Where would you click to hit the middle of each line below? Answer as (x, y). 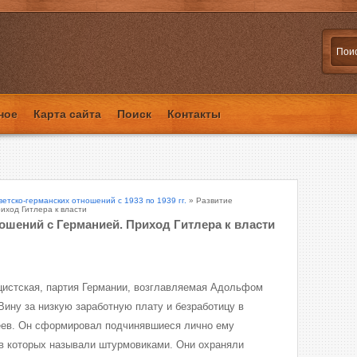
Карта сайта (67, 114)
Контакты (194, 114)
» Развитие (210, 200)
